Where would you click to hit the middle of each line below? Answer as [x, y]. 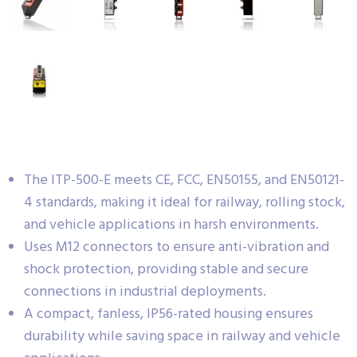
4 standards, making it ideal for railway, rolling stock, [184, 202]
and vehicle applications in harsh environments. [171, 225]
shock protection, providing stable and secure [166, 269]
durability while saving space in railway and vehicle [182, 336]
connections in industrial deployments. [145, 292]
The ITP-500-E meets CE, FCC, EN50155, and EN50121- [184, 180]
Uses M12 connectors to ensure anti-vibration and [177, 247]
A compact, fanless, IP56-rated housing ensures [169, 314]
